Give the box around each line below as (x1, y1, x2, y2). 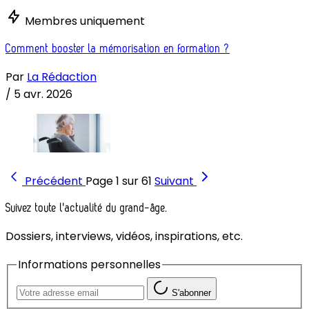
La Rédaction (27, 68, 97, 85)
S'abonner (172, 287, 211, 298)
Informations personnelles (18, 257, 161, 273)
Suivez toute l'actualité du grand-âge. (6, 202, 167, 215)
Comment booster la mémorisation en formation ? (6, 42, 230, 54)
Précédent (25, 172, 83, 189)
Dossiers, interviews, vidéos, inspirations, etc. (6, 228, 243, 245)
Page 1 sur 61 (86, 172, 152, 189)
